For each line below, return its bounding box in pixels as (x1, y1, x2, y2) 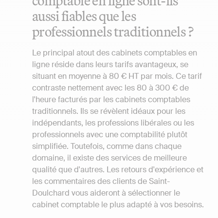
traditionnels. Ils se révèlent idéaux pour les (32, 106, 185, 116)
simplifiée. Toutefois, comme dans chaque (32, 141, 182, 151)
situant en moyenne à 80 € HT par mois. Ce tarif (32, 71, 202, 81)
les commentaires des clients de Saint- (32, 176, 170, 186)
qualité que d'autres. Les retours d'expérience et (32, 164, 203, 175)
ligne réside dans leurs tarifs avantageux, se (32, 59, 188, 70)
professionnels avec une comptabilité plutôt (32, 129, 187, 140)
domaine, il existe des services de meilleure (32, 152, 187, 163)
